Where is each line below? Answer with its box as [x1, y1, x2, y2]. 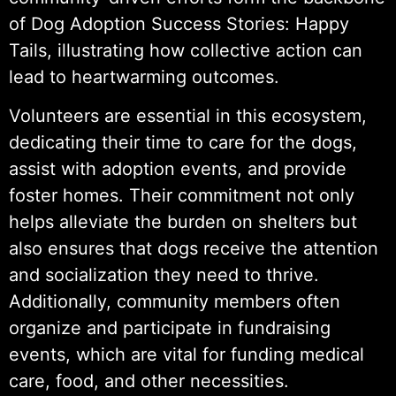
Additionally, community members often [9, 290, 340, 312]
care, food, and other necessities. [9, 369, 289, 392]
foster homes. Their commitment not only [9, 184, 354, 206]
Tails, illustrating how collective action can [9, 39, 362, 61]
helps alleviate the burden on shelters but [9, 210, 357, 232]
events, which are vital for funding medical [9, 343, 364, 365]
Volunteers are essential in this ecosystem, [9, 104, 367, 126]
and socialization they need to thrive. [9, 263, 319, 286]
